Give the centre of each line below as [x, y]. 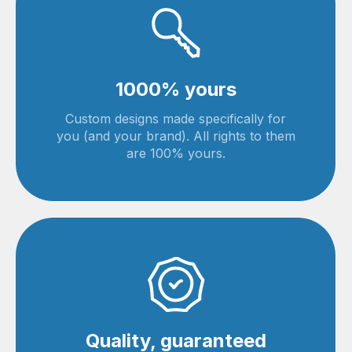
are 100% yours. [176, 153]
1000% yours [176, 89]
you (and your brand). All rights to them [176, 136]
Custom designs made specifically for [176, 119]
